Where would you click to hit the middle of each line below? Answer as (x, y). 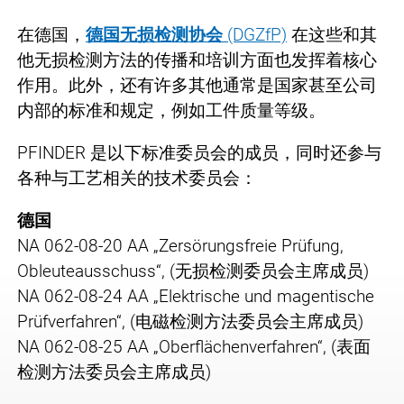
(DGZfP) (257, 34)
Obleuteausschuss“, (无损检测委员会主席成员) (193, 271)
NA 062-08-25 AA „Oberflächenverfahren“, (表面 (194, 346)
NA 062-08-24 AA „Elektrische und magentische (196, 296)
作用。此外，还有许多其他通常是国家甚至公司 (197, 85)
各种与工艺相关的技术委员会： (137, 178)
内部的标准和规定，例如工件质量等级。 (171, 110)
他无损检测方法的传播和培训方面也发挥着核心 (197, 60)
